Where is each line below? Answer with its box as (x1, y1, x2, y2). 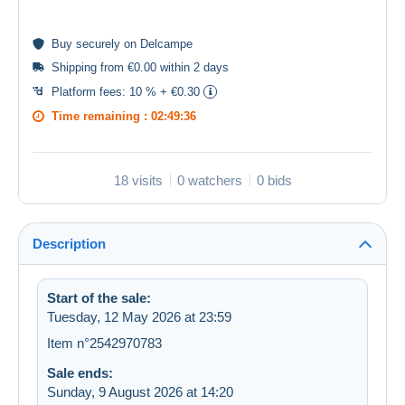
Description (33, 235, 106, 251)
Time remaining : (52, 108, 151, 123)
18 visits (113, 172, 163, 188)
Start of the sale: (47, 289, 151, 306)
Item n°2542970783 (47, 334, 162, 351)
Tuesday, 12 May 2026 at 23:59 (47, 308, 231, 325)
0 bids (256, 172, 292, 188)
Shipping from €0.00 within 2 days (52, 60, 229, 74)
